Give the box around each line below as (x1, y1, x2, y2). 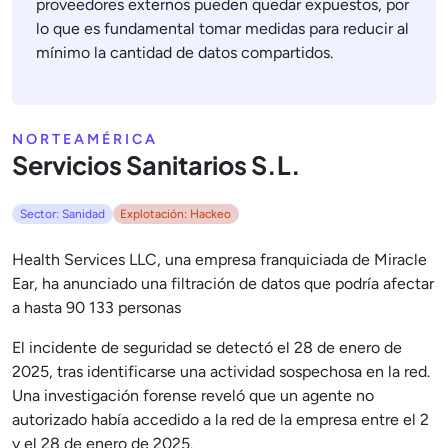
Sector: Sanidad (19, 207, 105, 222)
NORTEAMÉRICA (12, 129, 158, 148)
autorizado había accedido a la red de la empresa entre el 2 (12, 410, 429, 430)
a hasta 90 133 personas (12, 298, 181, 318)
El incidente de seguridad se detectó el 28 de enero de (12, 338, 402, 358)
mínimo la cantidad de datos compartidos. (36, 42, 333, 62)
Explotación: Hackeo (120, 207, 232, 222)
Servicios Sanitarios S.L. (12, 148, 301, 181)
